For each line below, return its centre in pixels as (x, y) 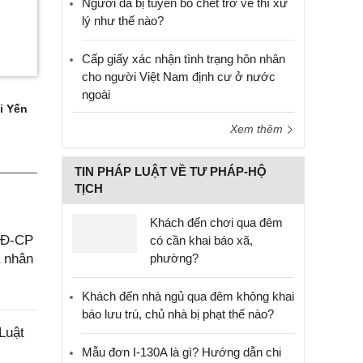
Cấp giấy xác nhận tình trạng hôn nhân (184, 59)
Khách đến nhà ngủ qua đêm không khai (188, 296)
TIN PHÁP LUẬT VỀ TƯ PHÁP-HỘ (171, 171)
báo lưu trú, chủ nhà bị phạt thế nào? (178, 314)
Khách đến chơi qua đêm (216, 222)
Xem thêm (258, 129)
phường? (174, 258)
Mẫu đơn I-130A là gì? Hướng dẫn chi (181, 352)
